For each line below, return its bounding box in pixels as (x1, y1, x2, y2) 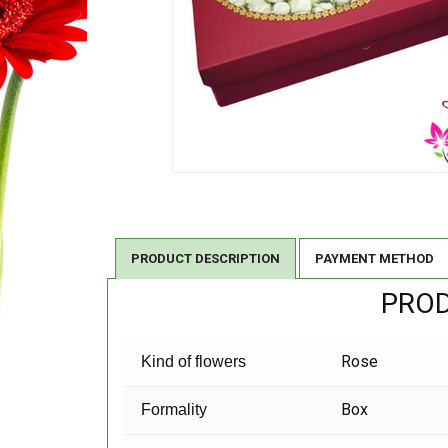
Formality (141, 401, 208, 419)
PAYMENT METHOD (315, 251, 434, 267)
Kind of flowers (141, 353, 247, 371)
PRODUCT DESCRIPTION (131, 251, 280, 267)
